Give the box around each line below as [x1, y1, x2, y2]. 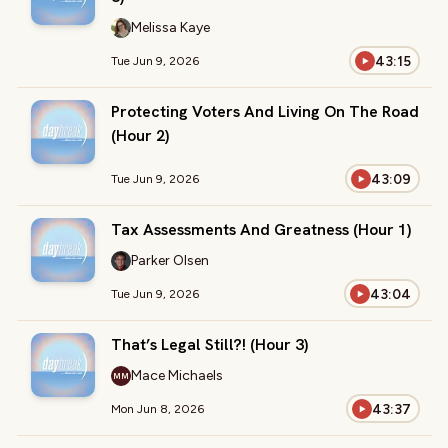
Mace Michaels [131, 367, 223, 384]
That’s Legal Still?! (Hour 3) [111, 334, 308, 355]
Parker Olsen [131, 252, 209, 269]
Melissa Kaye [131, 19, 210, 36]
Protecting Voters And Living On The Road [111, 101, 419, 122]
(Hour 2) [111, 125, 169, 146]
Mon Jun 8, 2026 [111, 401, 204, 416]
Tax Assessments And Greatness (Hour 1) [111, 219, 411, 240]
